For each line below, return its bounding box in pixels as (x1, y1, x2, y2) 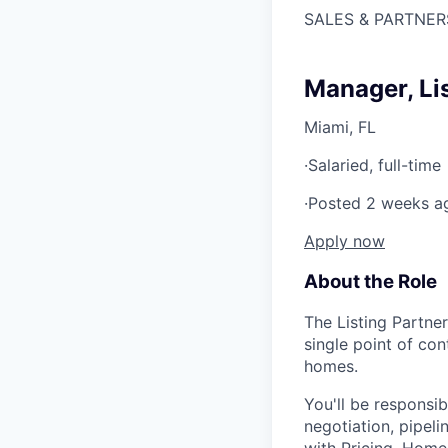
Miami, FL (304, 117, 376, 137)
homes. (304, 356, 358, 377)
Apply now (304, 231, 385, 251)
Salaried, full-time (308, 155, 441, 175)
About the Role (304, 269, 437, 293)
